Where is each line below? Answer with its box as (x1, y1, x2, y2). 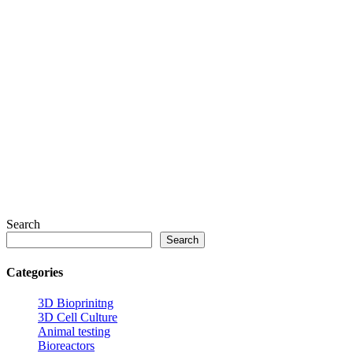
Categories (6, 265, 63, 279)
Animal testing (38, 324, 110, 338)
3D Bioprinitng (38, 295, 113, 310)
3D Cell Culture (38, 310, 117, 324)
